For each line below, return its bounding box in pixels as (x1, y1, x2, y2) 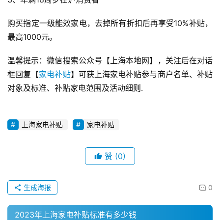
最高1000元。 (7, 32, 57, 42)
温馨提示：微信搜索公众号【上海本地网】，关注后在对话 (7, 55, 213, 66)
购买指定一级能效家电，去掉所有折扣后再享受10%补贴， (7, 18, 213, 28)
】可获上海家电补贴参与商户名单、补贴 (70, 69, 213, 80)
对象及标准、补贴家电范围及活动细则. (7, 83, 143, 93)
